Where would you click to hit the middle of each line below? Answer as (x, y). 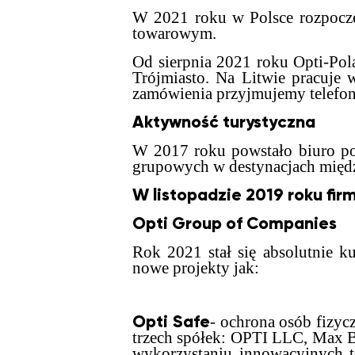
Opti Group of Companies (235, 223)
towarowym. (174, 33)
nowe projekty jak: (196, 268)
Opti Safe (171, 322)
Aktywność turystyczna (224, 122)
